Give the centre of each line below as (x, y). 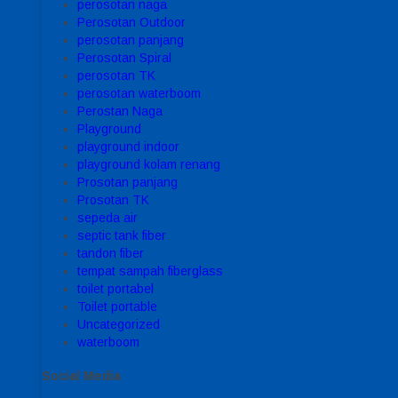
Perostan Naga (120, 111)
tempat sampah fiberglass (150, 271)
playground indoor (128, 146)
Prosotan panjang (127, 182)
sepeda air (107, 217)
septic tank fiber (122, 235)
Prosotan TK (113, 199)
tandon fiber (111, 253)
